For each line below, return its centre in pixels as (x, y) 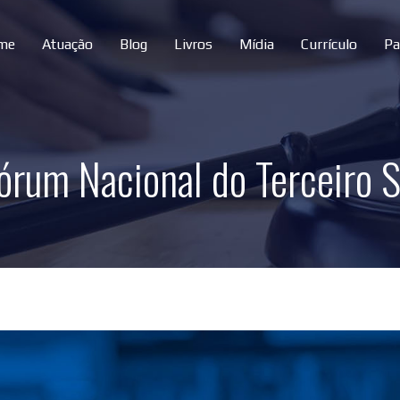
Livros (193, 44)
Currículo (329, 44)
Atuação (67, 44)
